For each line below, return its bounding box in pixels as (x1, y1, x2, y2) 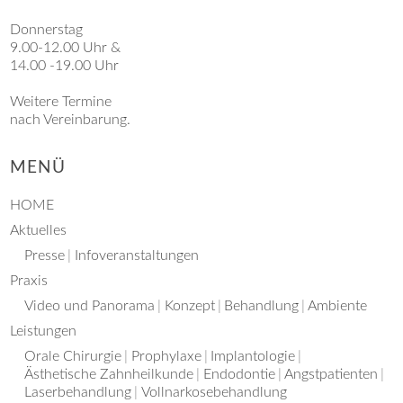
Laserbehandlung (24, 384, 132, 399)
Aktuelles (10, 222, 67, 237)
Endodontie (202, 366, 275, 381)
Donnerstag (10, 22, 84, 38)
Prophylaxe (130, 348, 201, 363)
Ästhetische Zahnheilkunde (24, 366, 194, 381)
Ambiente (308, 298, 368, 313)
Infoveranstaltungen (74, 247, 199, 263)
